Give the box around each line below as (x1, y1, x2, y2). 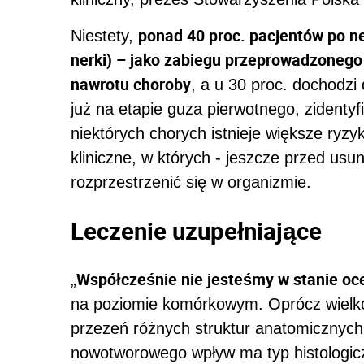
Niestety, (71, 26, 138, 45)
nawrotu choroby (71, 72, 191, 95)
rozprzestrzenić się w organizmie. (71, 172, 311, 191)
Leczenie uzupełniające (71, 214, 322, 247)
